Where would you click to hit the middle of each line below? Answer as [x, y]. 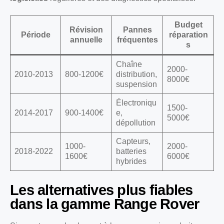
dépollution [136, 122]
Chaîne [129, 64]
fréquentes [137, 39]
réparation [188, 34]
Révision [86, 29]
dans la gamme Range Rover [105, 204]
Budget [188, 24]
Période [35, 34]
